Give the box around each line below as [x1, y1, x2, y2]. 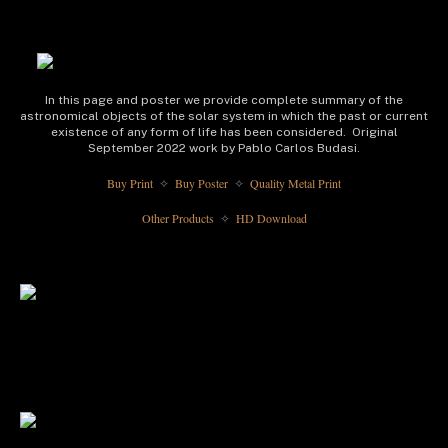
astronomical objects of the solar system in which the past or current [20, 109, 428, 124]
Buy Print [107, 174, 156, 191]
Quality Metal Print [247, 174, 341, 191]
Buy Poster [172, 174, 231, 191]
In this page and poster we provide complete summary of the [45, 93, 403, 108]
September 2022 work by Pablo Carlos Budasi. [88, 141, 360, 156]
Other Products [141, 210, 217, 227]
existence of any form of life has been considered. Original [50, 125, 398, 140]
